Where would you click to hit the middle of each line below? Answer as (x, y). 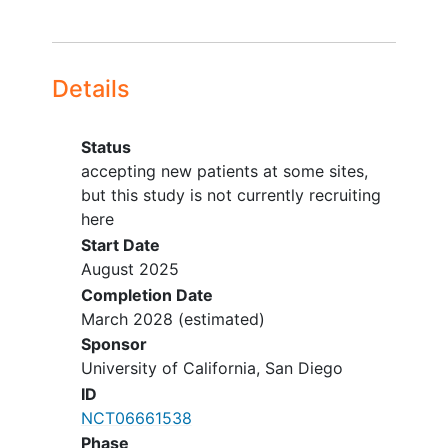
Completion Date (146, 294)
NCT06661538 (136, 417)
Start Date (120, 245)
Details (91, 89)
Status (105, 147)
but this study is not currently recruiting (230, 195)
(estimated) (218, 318)
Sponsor (113, 344)
